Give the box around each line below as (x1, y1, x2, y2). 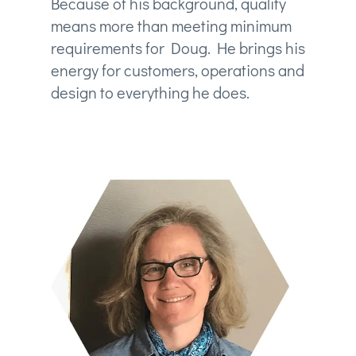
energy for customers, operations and (50, 60, 304, 81)
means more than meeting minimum (50, 15, 292, 37)
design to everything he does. (50, 82, 250, 103)
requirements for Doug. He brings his (50, 37, 305, 59)
